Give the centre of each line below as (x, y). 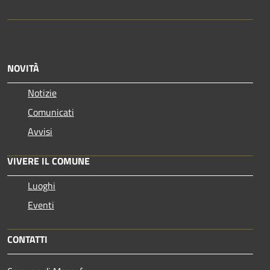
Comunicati (51, 112)
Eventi (41, 205)
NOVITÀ (23, 68)
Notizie (42, 93)
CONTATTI (27, 240)
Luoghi (42, 186)
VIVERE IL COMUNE (49, 161)
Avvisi (40, 132)
